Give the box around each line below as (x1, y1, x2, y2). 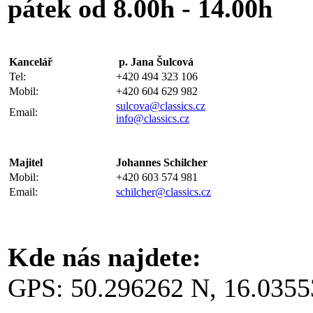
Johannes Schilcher (116, 156, 208, 168)
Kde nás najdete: (8, 242, 201, 272)
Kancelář (9, 55, 52, 68)
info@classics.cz (116, 112, 189, 124)
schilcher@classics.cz (116, 185, 211, 198)
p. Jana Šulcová (119, 55, 194, 68)
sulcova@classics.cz (116, 99, 205, 112)
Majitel (9, 156, 43, 168)
